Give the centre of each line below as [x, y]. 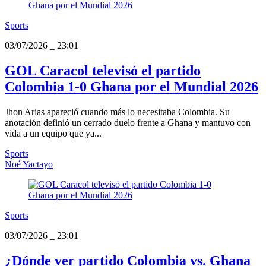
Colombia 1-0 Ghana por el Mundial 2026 [132, 87]
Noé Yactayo [29, 164]
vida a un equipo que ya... [53, 134]
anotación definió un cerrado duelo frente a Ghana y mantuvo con [128, 123]
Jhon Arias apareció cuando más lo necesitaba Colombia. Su [117, 112]
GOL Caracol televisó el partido [103, 71]
